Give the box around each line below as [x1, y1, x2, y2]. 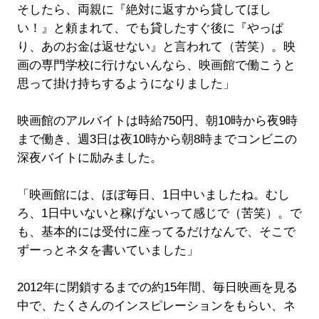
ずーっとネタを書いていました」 [16, 244, 199, 258]
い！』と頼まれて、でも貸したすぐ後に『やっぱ [16, 21, 283, 36]
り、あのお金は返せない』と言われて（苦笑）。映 [16, 40, 296, 54]
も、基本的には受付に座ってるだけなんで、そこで [16, 225, 296, 239]
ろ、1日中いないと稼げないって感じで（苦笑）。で [16, 206, 302, 221]
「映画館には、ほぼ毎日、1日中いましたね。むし [16, 188, 290, 202]
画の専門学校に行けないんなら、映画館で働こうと [16, 58, 296, 73]
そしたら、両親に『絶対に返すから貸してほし [16, 3, 271, 17]
